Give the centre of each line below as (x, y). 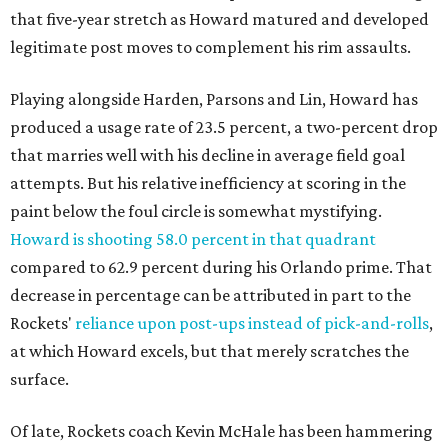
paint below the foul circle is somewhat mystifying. (196, 211)
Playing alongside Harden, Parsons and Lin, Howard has (214, 99)
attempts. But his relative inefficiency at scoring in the (208, 183)
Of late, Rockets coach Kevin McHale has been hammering (221, 431)
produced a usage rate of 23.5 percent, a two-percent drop (224, 127)
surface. (39, 379)
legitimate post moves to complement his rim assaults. (210, 47)
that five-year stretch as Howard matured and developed (219, 19)
